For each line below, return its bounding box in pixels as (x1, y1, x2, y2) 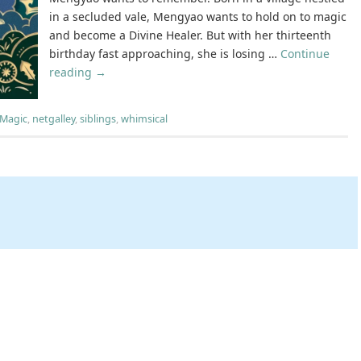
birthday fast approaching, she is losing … (49, 46, 280, 62)
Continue (280, 46, 330, 62)
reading (49, 64, 95, 81)
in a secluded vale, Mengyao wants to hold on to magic (49, 9, 346, 25)
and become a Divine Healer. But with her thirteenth (49, 27, 331, 44)
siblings (80, 112, 116, 127)
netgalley (32, 112, 75, 127)
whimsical (121, 112, 168, 127)
